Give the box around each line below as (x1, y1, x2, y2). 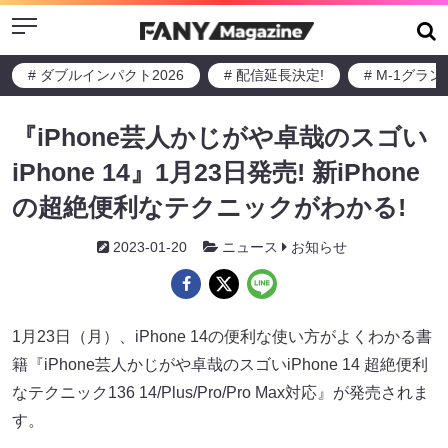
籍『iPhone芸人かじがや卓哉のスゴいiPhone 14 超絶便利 (12, 356, 428, 373)
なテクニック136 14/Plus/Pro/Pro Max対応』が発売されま (12, 384, 429, 401)
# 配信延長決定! (224, 67, 324, 83)
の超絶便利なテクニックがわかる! (12, 193, 406, 221)
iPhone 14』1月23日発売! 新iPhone (12, 158, 420, 186)
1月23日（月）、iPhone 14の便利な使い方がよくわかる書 (12, 328, 432, 345)
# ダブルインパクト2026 (28, 67, 184, 83)
